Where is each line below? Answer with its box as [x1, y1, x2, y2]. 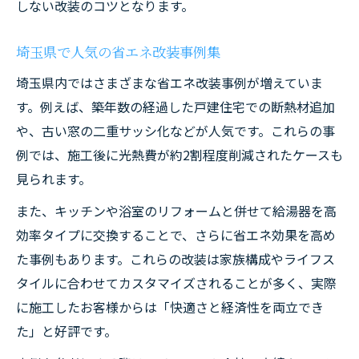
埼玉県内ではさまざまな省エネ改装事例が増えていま [16, 73, 323, 92]
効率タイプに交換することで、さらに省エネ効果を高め [16, 225, 336, 244]
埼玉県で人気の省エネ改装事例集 [16, 42, 220, 62]
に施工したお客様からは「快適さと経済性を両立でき [16, 297, 324, 317]
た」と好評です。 [16, 321, 117, 341]
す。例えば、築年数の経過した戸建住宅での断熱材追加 [16, 97, 335, 116]
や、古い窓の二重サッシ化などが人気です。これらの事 [16, 121, 335, 140]
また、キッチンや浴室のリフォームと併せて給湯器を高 [16, 201, 337, 220]
